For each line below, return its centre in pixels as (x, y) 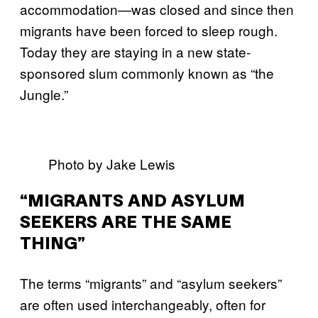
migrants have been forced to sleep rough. (149, 30)
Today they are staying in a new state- (135, 51)
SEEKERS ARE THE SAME (126, 224)
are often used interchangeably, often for (143, 304)
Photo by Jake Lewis (112, 164)
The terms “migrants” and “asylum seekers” (151, 283)
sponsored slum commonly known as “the (147, 73)
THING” (53, 245)
